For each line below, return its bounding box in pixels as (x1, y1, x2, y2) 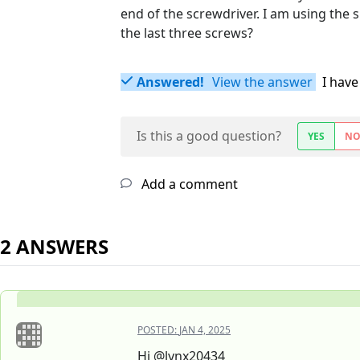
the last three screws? (121, 24, 253, 43)
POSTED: (137, 323, 179, 337)
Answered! (137, 73, 204, 92)
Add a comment (138, 175, 238, 194)
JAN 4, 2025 (179, 323, 231, 337)
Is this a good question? (137, 127, 281, 145)
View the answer (209, 73, 313, 92)
